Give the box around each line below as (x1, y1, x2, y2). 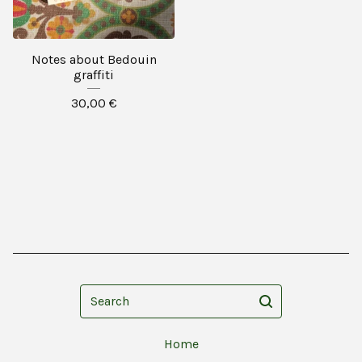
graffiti (74, 67, 114, 83)
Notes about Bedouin (31, 52, 157, 68)
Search (79, 285, 118, 301)
